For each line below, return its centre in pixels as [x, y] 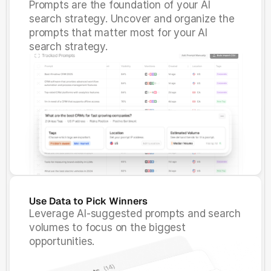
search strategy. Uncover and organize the [132, 19]
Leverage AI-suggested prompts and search [135, 214]
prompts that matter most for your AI [118, 33]
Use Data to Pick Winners [88, 201]
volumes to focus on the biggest [107, 227]
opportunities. [62, 241]
